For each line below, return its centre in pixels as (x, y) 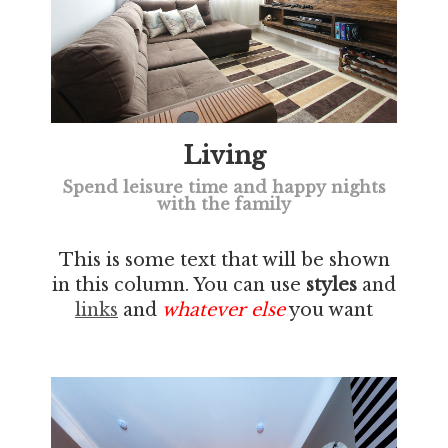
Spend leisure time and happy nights (224, 186)
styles (331, 285)
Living (224, 155)
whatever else (223, 310)
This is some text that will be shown (224, 260)
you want (329, 310)
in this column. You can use (179, 285)
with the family (224, 203)
